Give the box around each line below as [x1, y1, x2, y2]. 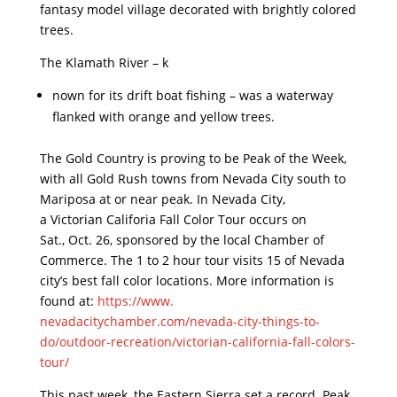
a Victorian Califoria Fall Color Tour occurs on [39, 211, 307, 229]
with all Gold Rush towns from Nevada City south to [39, 170, 346, 188]
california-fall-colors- [231, 333, 355, 351]
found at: [39, 292, 97, 310]
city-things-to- [237, 313, 320, 331]
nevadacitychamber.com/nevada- [39, 313, 237, 331]
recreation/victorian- [110, 333, 232, 351]
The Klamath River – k [39, 54, 168, 72]
